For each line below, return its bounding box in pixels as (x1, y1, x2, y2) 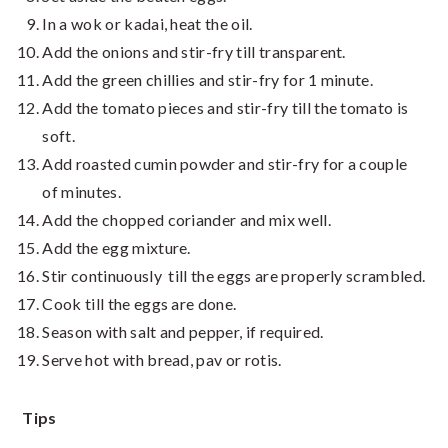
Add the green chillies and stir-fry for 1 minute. (42, 70, 374, 90)
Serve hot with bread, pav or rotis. (42, 350, 282, 370)
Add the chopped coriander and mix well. (42, 210, 331, 230)
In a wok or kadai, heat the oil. (42, 14, 253, 34)
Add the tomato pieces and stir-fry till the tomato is (42, 98, 409, 118)
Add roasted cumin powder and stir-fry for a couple (42, 154, 408, 174)
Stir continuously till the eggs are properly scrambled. (42, 266, 426, 286)
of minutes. (42, 182, 121, 202)
